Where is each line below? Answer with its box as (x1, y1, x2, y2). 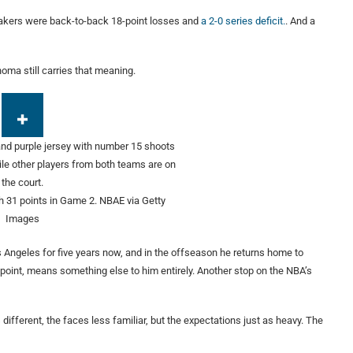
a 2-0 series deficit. (201, 15, 285, 28)
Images (6, 213, 40, 225)
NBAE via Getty (98, 195, 165, 207)
